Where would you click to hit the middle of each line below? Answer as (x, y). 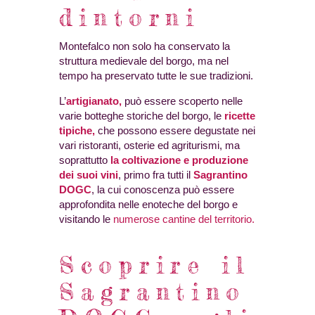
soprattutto (85, 160)
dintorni (130, 17)
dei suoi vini (89, 174)
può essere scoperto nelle (182, 101)
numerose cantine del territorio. (184, 219)
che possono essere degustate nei (176, 130)
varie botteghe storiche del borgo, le (142, 115)
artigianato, (94, 101)
